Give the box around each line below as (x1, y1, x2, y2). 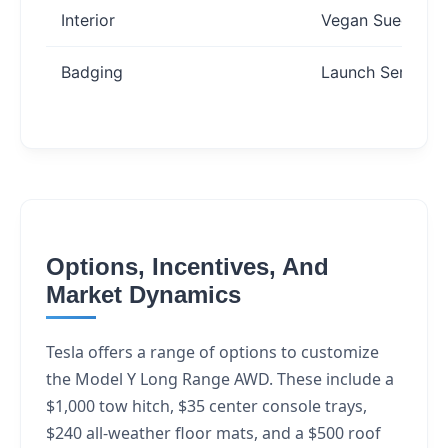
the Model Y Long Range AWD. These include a (46, 367, 394, 390)
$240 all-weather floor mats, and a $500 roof (46, 421, 381, 444)
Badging (61, 61, 123, 82)
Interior (61, 9, 115, 30)
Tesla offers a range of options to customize (46, 340, 379, 363)
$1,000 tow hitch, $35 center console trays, (46, 394, 367, 417)
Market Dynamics (46, 280, 241, 308)
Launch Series (321, 61, 426, 82)
